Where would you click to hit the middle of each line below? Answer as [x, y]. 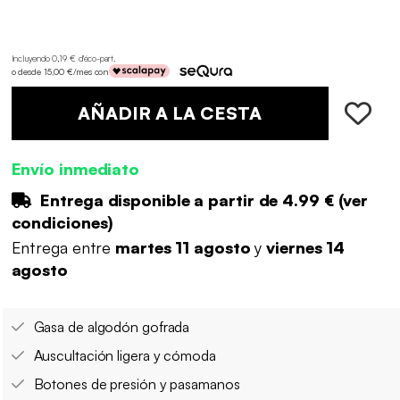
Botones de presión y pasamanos [137, 383]
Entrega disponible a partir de [159, 200]
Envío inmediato [75, 169]
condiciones [59, 223]
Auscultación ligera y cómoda [125, 355]
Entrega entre [63, 247]
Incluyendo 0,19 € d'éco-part [62, 58]
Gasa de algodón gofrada [112, 326]
